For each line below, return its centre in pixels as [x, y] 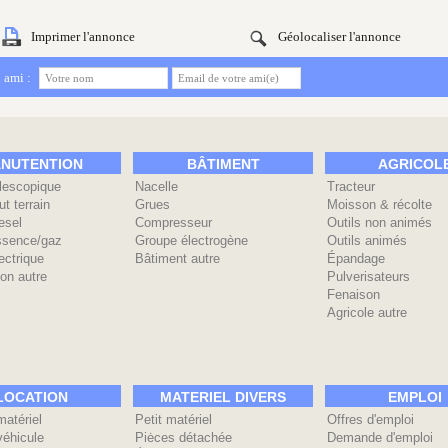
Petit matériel [173, 419]
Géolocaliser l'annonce [339, 37]
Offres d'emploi [370, 419]
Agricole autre [367, 312]
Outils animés [367, 240]
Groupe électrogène [191, 240]
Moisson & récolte [379, 204]
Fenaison [353, 294]
